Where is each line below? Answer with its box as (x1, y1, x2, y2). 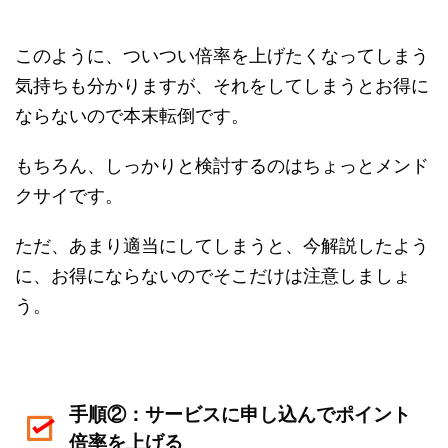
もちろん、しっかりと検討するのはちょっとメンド (15, 155, 429, 177)
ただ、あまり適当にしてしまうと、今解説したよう (15, 235, 429, 257)
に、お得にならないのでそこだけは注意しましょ (15, 265, 411, 287)
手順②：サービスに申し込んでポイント (68, 404, 411, 426)
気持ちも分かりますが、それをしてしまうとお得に (15, 75, 429, 97)
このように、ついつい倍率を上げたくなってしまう (15, 45, 429, 67)
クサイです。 (15, 185, 123, 207)
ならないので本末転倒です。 (15, 105, 249, 127)
